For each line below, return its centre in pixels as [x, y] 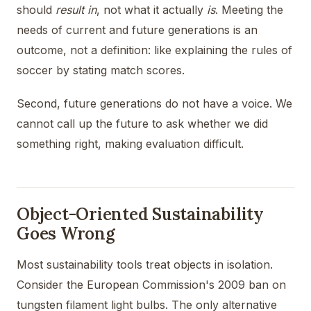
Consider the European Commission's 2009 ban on [151, 285]
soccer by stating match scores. [101, 70]
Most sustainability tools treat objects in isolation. [145, 265]
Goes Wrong [66, 234]
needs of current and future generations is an [137, 30]
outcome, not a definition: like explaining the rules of [154, 50]
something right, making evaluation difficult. [130, 144]
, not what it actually [152, 9]
